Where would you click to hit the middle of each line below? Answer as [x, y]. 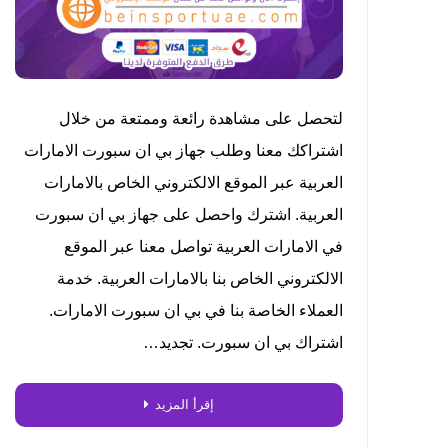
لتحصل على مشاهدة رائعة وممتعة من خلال [200, 118]
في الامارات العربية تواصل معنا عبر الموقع [203, 246]
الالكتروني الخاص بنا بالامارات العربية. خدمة [199, 278]
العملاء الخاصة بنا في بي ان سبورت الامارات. [195, 310]
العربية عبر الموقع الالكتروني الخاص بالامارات [193, 182]
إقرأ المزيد [185, 404]
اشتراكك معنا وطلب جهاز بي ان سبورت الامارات [183, 150]
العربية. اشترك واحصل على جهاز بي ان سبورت [188, 214]
